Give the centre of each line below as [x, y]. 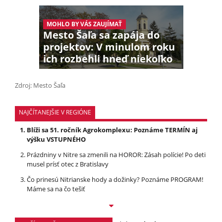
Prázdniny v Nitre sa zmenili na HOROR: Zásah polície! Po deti [116, 155]
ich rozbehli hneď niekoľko [108, 59]
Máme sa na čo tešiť [56, 189]
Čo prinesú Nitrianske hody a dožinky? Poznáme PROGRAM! [115, 180]
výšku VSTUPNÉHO [56, 139]
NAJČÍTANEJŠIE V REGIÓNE [55, 112]
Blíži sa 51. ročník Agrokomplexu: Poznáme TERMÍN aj [112, 130]
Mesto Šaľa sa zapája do [101, 35]
